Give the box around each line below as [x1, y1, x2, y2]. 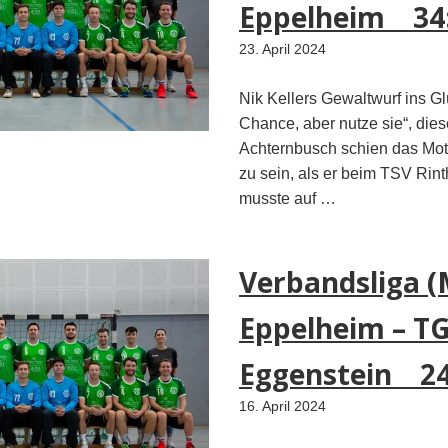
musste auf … [239, 189, 336, 207]
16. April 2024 [239, 398, 326, 414]
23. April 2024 [239, 42, 326, 58]
